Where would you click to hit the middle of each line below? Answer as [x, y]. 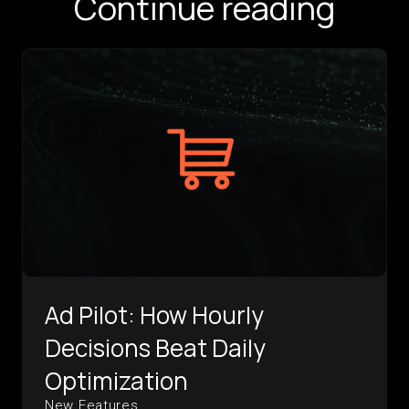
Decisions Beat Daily [155, 348]
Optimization [116, 381]
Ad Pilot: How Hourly [154, 315]
